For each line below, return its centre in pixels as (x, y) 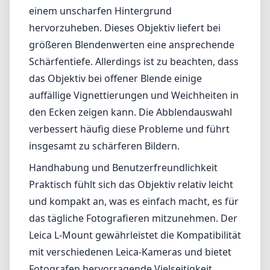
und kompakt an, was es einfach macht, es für (134, 201)
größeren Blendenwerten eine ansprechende (132, 45)
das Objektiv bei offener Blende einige (115, 78)
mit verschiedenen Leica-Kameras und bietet (130, 252)
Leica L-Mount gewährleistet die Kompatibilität (135, 235)
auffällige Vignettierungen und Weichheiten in (134, 95)
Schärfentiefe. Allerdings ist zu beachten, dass (134, 61)
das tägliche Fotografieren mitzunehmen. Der (133, 218)
